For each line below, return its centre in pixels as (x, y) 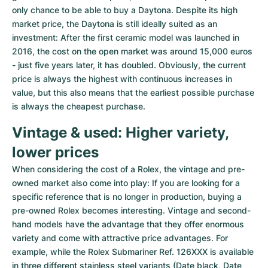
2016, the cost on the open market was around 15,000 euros (132, 51)
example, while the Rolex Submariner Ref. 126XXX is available (133, 252)
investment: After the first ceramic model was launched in (126, 37)
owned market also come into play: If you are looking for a (126, 183)
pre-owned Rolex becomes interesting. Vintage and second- (131, 210)
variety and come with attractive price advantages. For (120, 238)
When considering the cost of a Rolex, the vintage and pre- (128, 169)
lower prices (55, 152)
